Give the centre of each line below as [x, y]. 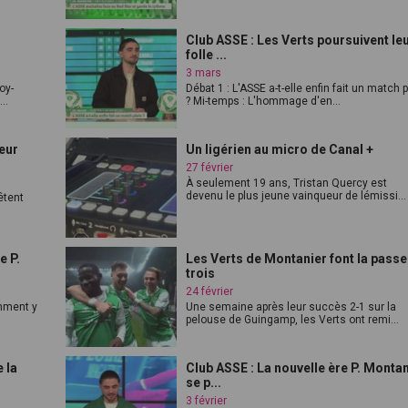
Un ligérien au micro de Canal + [280, 149]
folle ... [207, 55]
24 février [210, 291]
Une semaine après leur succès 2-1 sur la [291, 307]
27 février [210, 168]
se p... [204, 382]
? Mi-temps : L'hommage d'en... [264, 101]
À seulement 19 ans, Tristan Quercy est [287, 183]
